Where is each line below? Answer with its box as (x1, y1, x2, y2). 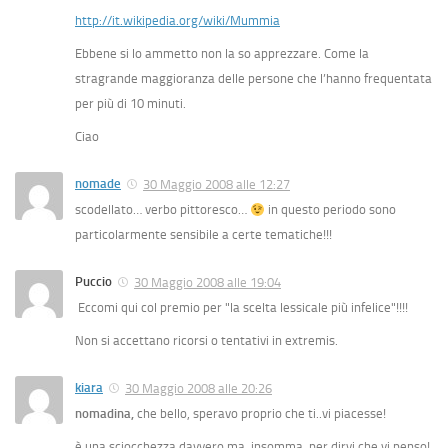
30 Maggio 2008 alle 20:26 (125, 381, 272, 397)
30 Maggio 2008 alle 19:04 (134, 275, 281, 291)
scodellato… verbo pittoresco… (75, 202, 250, 218)
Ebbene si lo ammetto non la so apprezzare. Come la (75, 46, 369, 62)
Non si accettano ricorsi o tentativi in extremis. (75, 333, 338, 349)
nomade (75, 176, 121, 192)
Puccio (75, 274, 112, 290)
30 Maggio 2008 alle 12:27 (143, 177, 290, 193)
